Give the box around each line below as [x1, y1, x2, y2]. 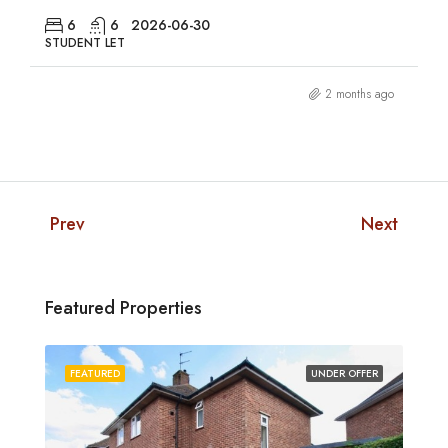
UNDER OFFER [311, 365, 378, 381]
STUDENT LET [45, 33, 125, 52]
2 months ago [325, 84, 394, 103]
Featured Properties [45, 294, 202, 321]
